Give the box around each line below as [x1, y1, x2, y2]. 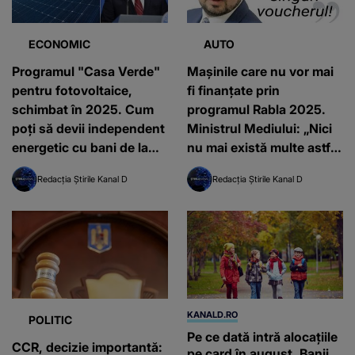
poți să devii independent [12, 120, 165, 137]
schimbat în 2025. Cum [12, 101, 154, 118]
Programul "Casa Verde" [12, 63, 160, 80]
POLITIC [29, 313, 72, 327]
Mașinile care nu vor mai [187, 63, 334, 80]
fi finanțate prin [187, 82, 280, 99]
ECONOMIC [29, 37, 90, 52]
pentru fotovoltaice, [12, 82, 132, 99]
